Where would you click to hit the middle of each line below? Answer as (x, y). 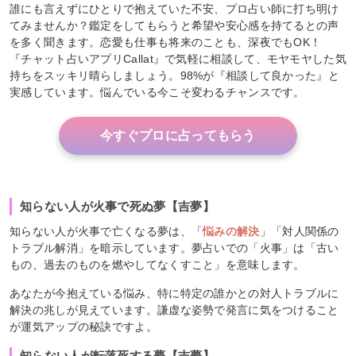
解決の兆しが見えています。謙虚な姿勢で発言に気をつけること (174, 310)
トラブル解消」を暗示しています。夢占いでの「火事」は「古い (174, 248)
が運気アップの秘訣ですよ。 (83, 326)
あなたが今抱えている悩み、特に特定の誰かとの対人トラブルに (174, 293)
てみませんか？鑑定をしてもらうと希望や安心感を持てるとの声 (174, 25)
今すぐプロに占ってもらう (178, 135)
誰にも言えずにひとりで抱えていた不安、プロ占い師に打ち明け (174, 8)
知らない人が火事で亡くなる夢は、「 (106, 231)
